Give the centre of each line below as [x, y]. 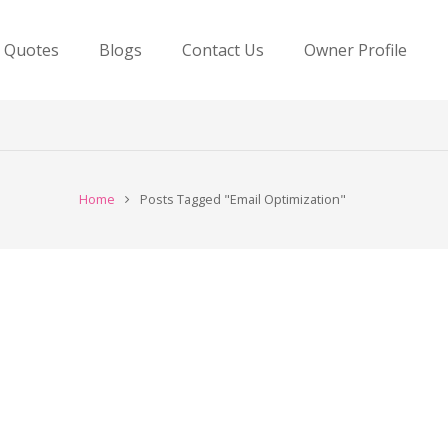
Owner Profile [356, 50]
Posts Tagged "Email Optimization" [243, 200]
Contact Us [223, 50]
